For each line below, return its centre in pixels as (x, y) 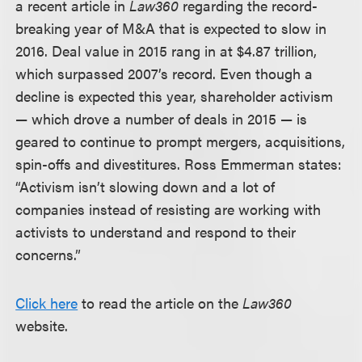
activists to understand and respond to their (156, 232)
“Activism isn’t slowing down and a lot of (145, 186)
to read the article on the (160, 303)
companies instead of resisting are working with (168, 209)
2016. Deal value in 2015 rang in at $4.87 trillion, (166, 51)
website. (42, 325)
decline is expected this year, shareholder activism (175, 96)
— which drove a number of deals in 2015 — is (162, 118)
